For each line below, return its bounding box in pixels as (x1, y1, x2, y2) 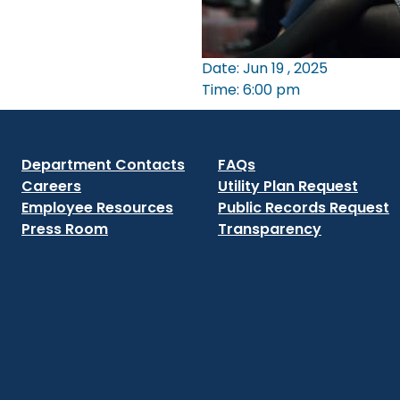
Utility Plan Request (218, 176, 358, 196)
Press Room (21, 219, 108, 239)
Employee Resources (21, 197, 173, 218)
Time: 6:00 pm (201, 79, 300, 100)
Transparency (218, 219, 321, 239)
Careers (21, 176, 81, 196)
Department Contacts (21, 154, 185, 175)
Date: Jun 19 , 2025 (201, 57, 328, 79)
